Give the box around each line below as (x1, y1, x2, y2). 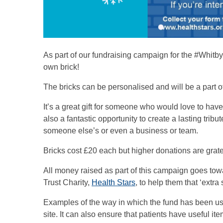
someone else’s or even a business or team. (43, 126, 198, 135)
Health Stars (92, 178, 135, 187)
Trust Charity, (43, 178, 92, 187)
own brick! (43, 63, 79, 72)
